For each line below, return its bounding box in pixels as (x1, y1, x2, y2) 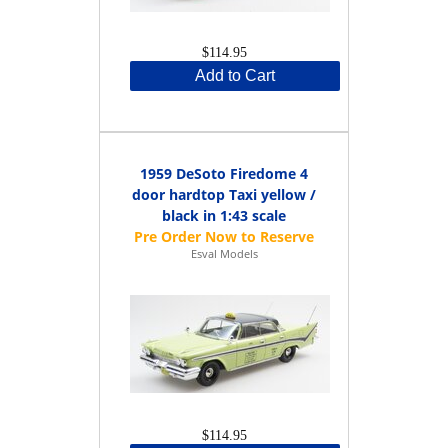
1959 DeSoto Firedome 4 (140, 163, 308, 183)
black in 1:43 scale (162, 205, 286, 225)
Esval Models (190, 245, 258, 261)
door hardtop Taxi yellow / (132, 184, 316, 204)
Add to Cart (195, 66, 275, 84)
